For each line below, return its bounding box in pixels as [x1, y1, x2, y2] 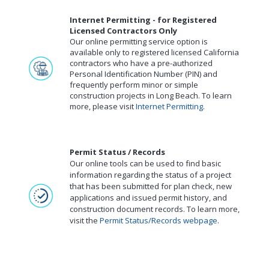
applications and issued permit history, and [70, 192, 227, 203]
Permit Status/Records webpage [100, 214, 217, 226]
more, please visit [70, 100, 136, 112]
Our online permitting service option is [70, 35, 208, 47]
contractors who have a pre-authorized [70, 57, 213, 68]
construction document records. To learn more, [70, 203, 240, 214]
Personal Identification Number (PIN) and [70, 68, 217, 79]
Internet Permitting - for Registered [70, 14, 217, 25]
